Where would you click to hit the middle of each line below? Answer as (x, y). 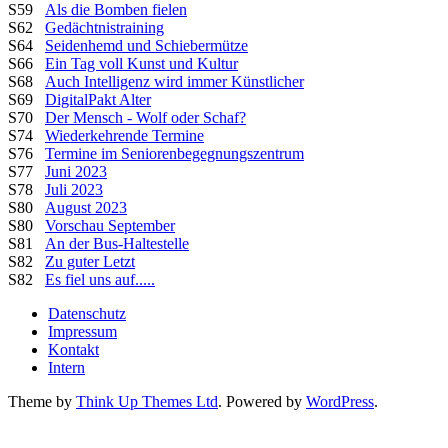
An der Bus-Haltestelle (117, 243)
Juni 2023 (76, 171)
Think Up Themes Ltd (147, 401)
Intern (66, 367)
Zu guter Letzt (90, 261)
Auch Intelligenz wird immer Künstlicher (174, 81)
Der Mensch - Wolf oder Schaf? (145, 117)
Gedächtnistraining (104, 27)
